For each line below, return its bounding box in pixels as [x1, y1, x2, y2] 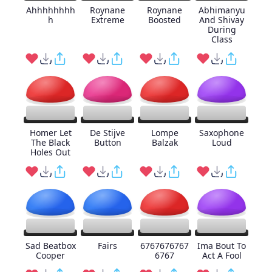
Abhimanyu [198, 4, 245, 16]
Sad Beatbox [25, 240, 76, 251]
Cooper [36, 250, 65, 261]
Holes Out [30, 146, 70, 158]
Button [93, 137, 121, 148]
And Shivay [199, 14, 244, 25]
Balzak [151, 137, 178, 148]
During [207, 24, 236, 35]
